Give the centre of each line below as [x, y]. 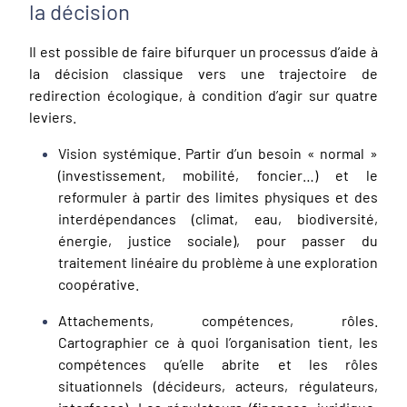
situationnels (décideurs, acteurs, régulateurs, [218, 385]
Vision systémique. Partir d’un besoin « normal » [218, 153]
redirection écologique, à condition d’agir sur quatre [203, 94]
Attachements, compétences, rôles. [218, 320]
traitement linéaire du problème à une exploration [218, 262]
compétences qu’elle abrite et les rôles [218, 363]
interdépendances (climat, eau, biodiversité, [218, 218]
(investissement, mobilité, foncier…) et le [218, 174]
